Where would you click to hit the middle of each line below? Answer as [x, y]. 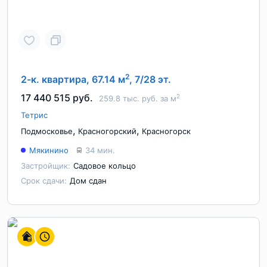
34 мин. [100, 150]
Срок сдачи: [44, 181]
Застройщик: [46, 166]
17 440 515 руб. [57, 98]
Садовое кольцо [105, 166]
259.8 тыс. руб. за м [138, 98]
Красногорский [107, 131]
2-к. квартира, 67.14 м [73, 79]
